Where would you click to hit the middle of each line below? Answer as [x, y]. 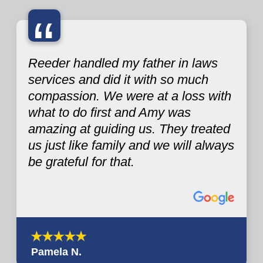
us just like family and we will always [131, 146]
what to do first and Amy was [109, 113]
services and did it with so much [118, 80]
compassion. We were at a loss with [130, 96]
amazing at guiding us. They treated [129, 129]
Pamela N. [56, 252]
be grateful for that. [81, 162]
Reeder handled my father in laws [123, 63]
